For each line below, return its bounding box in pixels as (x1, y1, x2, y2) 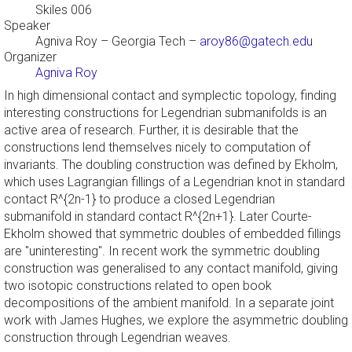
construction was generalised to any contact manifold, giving (4, 261, 338, 277)
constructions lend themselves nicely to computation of (4, 140, 310, 156)
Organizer (4, 49, 57, 65)
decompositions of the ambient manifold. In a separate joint (4, 295, 334, 311)
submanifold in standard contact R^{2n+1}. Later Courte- (4, 209, 312, 225)
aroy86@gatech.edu (200, 34, 313, 49)
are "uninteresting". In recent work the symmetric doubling (4, 244, 320, 259)
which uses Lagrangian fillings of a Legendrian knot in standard (4, 174, 345, 190)
